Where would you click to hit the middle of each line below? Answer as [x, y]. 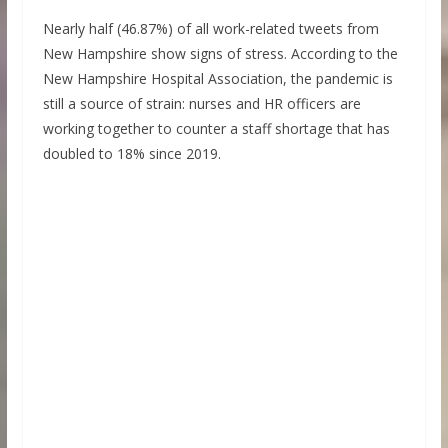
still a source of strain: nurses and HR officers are [201, 103]
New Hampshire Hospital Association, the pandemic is [217, 78]
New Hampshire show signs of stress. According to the [220, 53]
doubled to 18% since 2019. [131, 153]
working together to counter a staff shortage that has [216, 128]
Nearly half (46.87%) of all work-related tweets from [210, 28]
